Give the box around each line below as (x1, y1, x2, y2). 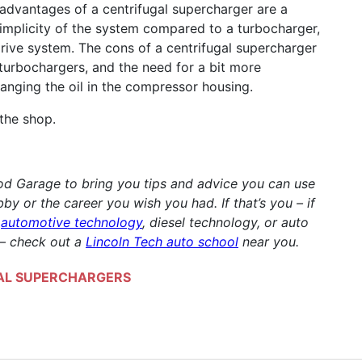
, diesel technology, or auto (142, 214, 309, 231)
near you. (238, 234, 299, 250)
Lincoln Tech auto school (86, 234, 238, 250)
